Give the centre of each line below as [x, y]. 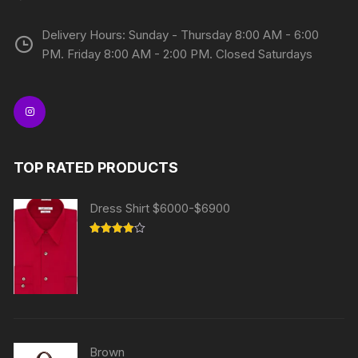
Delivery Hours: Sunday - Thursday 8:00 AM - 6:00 [181, 35]
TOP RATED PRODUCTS [96, 168]
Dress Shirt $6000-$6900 [160, 209]
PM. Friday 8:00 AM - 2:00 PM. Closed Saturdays [177, 54]
